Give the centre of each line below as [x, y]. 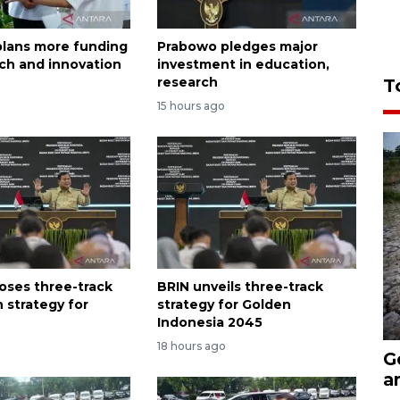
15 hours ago [191, 105]
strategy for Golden [224, 305]
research [187, 82]
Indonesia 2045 [209, 323]
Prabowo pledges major [237, 46]
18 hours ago [191, 346]
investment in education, [243, 64]
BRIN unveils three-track [240, 287]
